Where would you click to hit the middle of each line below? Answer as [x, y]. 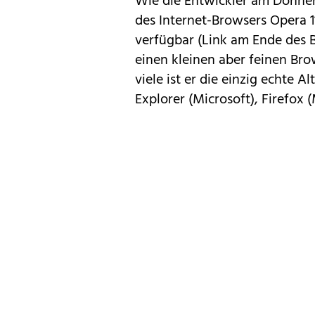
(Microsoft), [223, 99]
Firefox [283, 99]
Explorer [160, 99]
